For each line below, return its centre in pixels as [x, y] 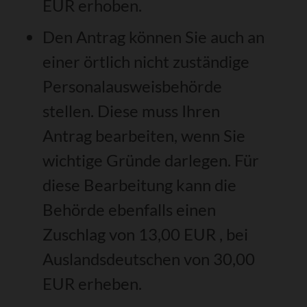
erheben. [110, 283]
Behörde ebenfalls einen [130, 209]
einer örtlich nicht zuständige [146, 61]
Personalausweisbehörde [133, 86]
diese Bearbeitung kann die [140, 184]
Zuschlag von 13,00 [113, 234]
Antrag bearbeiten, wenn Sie [144, 135]
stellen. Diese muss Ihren [132, 110]
